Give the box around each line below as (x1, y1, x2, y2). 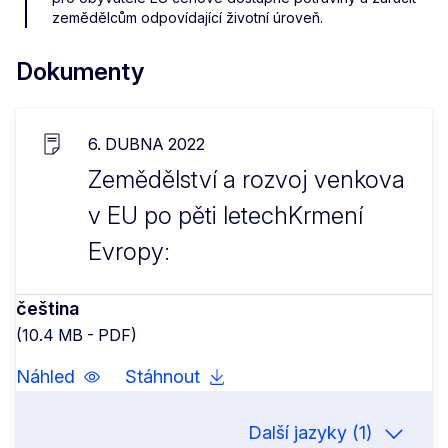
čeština (16, 297, 79, 319)
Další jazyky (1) (248, 421, 372, 443)
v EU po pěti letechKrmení (88, 200, 363, 230)
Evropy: (88, 236, 170, 266)
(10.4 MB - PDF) (16, 324, 137, 345)
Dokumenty (16, 56, 144, 86)
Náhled (16, 365, 75, 387)
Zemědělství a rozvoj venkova (88, 164, 405, 194)
